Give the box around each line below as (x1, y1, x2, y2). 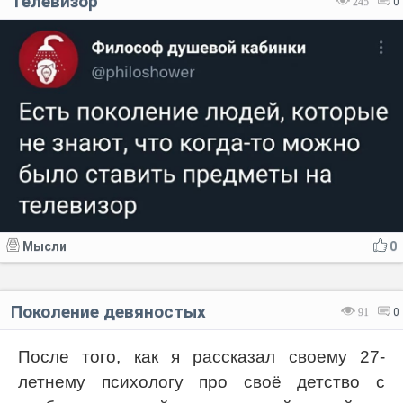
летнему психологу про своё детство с (18, 372, 385, 391)
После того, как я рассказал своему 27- (18, 346, 385, 366)
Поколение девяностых (11, 300, 206, 322)
